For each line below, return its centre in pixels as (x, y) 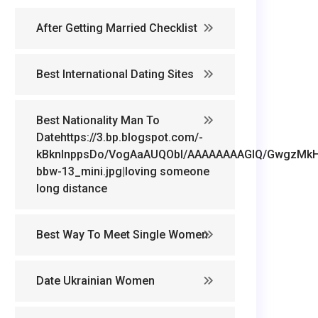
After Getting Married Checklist (117, 28)
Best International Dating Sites (115, 74)
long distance (72, 188)
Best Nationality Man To (98, 120)
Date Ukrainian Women (95, 281)
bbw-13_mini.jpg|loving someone (123, 171)
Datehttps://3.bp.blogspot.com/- (120, 137)
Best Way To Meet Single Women (122, 235)
